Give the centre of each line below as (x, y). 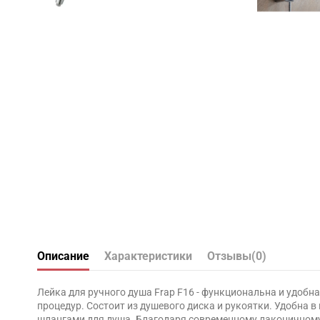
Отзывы (229, 256)
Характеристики (148, 256)
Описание (63, 256)
